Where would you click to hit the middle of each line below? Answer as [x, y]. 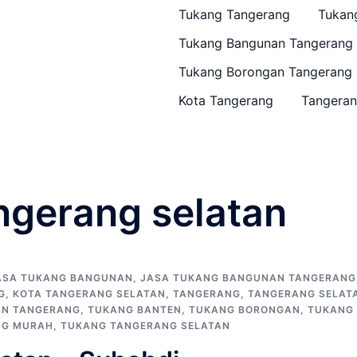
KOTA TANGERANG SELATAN [89, 294]
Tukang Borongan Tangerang [265, 72]
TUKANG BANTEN [135, 310]
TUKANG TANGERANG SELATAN [145, 326]
